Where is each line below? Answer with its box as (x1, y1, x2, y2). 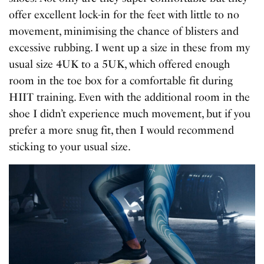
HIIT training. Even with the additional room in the (9, 90, 250, 104)
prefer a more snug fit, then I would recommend (9, 123, 235, 137)
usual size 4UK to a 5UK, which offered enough (9, 57, 230, 71)
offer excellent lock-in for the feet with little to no (9, 8, 240, 21)
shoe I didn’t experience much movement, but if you (9, 107, 251, 120)
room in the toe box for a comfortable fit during (9, 74, 233, 87)
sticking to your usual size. (9, 140, 131, 153)
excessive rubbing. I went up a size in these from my (9, 41, 250, 54)
